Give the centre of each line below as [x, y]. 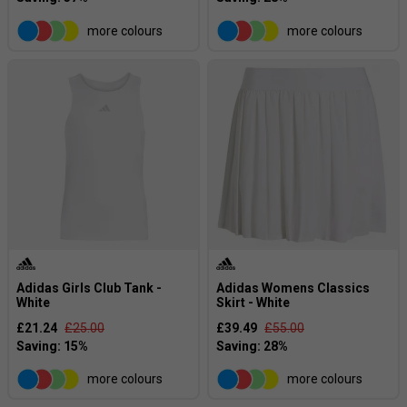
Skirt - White [253, 302]
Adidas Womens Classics [293, 288]
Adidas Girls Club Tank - [89, 288]
